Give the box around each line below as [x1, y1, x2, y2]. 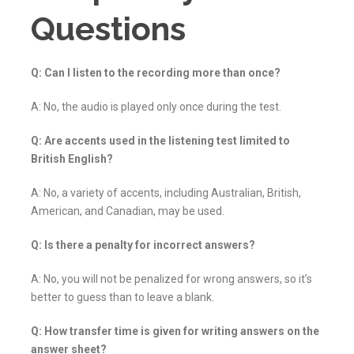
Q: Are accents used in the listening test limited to [31, 134, 290, 148]
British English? [31, 153, 113, 166]
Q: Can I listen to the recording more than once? [31, 66, 281, 80]
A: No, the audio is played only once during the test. [31, 100, 281, 114]
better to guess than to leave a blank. [31, 291, 214, 304]
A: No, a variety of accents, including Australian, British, [31, 186, 301, 200]
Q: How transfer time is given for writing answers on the [31, 325, 319, 338]
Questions [31, 9, 186, 49]
